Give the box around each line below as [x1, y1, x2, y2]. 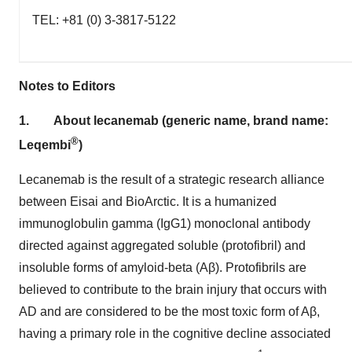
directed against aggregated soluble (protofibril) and [19, 239, 306, 253]
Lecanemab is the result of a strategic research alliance [19, 173, 324, 187]
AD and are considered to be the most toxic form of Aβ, [19, 305, 320, 319]
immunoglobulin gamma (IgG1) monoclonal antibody [19, 217, 310, 231]
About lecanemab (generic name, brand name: [53, 113, 328, 127]
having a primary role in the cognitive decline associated [19, 327, 331, 341]
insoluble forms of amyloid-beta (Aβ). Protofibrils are [19, 261, 306, 275]
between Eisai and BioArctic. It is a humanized [19, 195, 277, 209]
